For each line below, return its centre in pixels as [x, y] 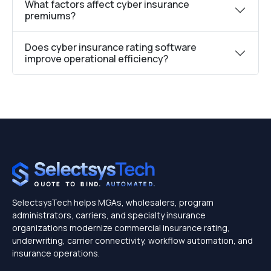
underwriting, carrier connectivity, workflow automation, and [132, 240]
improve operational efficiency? [96, 59]
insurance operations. [56, 253]
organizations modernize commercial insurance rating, [121, 228]
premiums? [50, 16]
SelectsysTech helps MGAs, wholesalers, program [113, 202]
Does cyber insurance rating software [111, 47]
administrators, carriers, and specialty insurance [109, 215]
